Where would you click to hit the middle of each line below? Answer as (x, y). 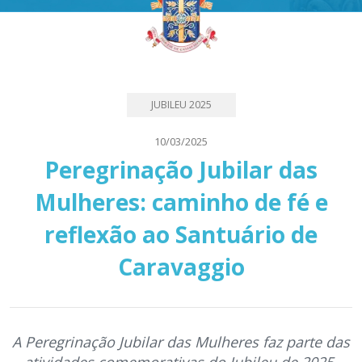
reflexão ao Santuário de (181, 234)
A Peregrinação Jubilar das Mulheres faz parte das (181, 342)
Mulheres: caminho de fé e (181, 202)
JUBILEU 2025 (181, 105)
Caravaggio (181, 267)
